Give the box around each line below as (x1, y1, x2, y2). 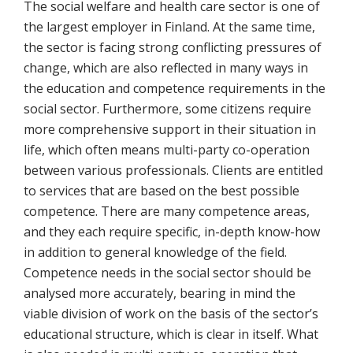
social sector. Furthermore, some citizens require (24, 100, 311, 118)
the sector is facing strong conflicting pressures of (24, 39, 321, 57)
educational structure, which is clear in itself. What (24, 325, 318, 344)
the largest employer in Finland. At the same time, (24, 18, 315, 36)
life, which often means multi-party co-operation (24, 141, 310, 159)
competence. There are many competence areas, (24, 203, 310, 221)
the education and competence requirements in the (24, 80, 325, 98)
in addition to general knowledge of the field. (24, 243, 287, 262)
